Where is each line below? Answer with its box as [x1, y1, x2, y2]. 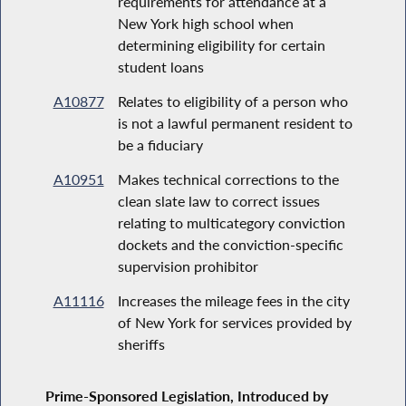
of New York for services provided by [117, 313, 352, 331]
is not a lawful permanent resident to [117, 113, 353, 131]
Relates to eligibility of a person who [117, 92, 348, 110]
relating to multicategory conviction [117, 213, 345, 231]
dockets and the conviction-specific [117, 235, 343, 253]
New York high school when [117, 14, 294, 32]
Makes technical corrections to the [117, 169, 339, 188]
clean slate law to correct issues [117, 191, 320, 209]
